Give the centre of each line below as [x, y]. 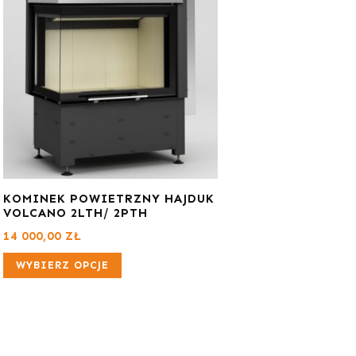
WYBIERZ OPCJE [62, 265]
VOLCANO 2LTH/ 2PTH [75, 213]
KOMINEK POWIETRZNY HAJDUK [109, 198]
